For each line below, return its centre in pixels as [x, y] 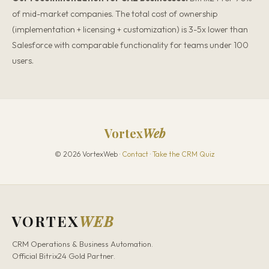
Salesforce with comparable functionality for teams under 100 [130, 45]
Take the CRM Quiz [183, 154]
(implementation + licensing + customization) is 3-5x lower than [130, 29]
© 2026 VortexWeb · [88, 154]
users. [23, 61]
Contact [135, 154]
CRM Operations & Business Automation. [83, 244]
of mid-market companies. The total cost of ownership [115, 14]
